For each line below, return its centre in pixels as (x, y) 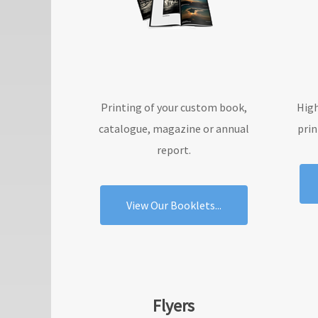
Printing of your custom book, (174, 107)
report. (174, 150)
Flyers (174, 306)
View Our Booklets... (174, 205)
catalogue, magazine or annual (174, 128)
